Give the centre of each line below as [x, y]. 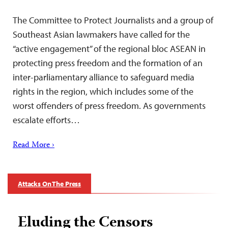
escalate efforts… [46, 120]
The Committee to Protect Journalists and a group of [113, 20]
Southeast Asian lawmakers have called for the [101, 34]
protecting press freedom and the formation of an [108, 63]
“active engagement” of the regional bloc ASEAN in [109, 48]
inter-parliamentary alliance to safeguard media [104, 77]
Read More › [34, 145]
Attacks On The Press [50, 183]
